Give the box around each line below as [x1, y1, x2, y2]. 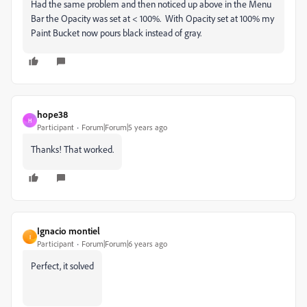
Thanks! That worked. [31, 143, 114, 155]
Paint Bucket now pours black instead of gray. [31, 27, 201, 38]
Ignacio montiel [37, 225, 100, 236]
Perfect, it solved [31, 260, 94, 271]
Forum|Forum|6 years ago [82, 238, 167, 249]
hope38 [37, 108, 68, 120]
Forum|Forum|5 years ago [82, 122, 167, 132]
